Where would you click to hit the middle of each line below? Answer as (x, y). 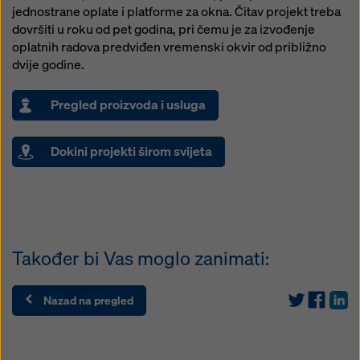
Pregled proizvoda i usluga (128, 104)
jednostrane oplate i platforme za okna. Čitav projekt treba (176, 12)
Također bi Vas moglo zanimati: (141, 258)
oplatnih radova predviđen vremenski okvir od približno (169, 47)
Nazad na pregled (88, 300)
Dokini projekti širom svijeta (131, 151)
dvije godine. (48, 65)
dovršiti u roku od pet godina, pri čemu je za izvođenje (164, 29)
